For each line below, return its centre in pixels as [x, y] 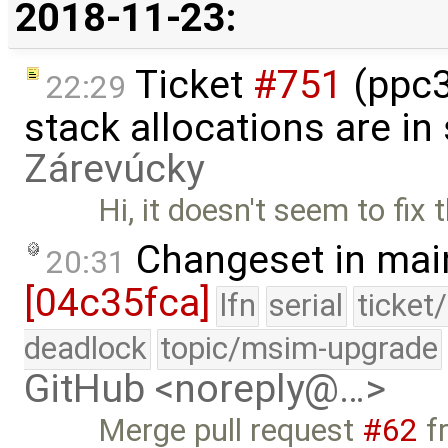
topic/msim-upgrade [299, 349]
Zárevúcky [114, 168]
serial [306, 306]
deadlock [85, 349]
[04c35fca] [117, 303]
